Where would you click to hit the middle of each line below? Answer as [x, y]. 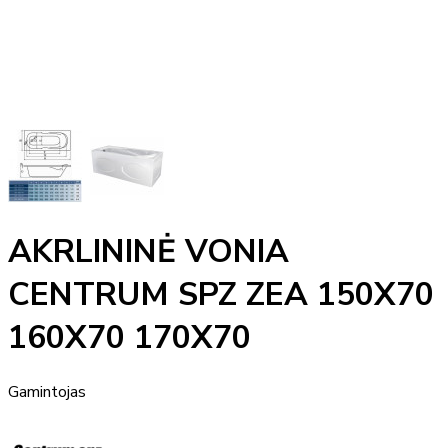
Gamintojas [47, 391]
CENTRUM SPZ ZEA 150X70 [221, 295]
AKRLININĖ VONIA [148, 252]
